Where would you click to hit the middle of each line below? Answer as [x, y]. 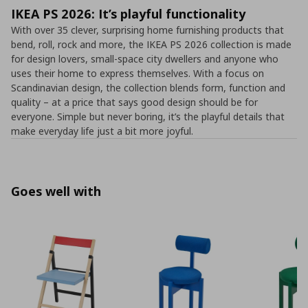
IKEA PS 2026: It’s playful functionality [128, 14]
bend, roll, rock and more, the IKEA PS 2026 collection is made [151, 44]
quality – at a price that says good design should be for [134, 102]
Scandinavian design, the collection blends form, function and [148, 88]
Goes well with [56, 191]
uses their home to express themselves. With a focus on [137, 73]
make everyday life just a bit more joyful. [102, 131]
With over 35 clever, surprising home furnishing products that [147, 30]
